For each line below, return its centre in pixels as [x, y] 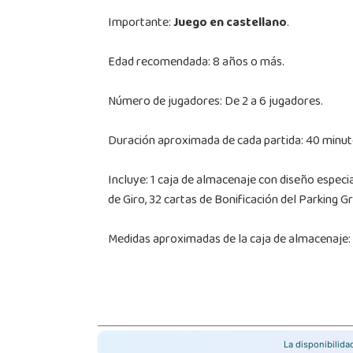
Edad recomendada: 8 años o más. [196, 63]
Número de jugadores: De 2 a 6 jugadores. [215, 102]
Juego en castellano [230, 23]
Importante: [140, 23]
